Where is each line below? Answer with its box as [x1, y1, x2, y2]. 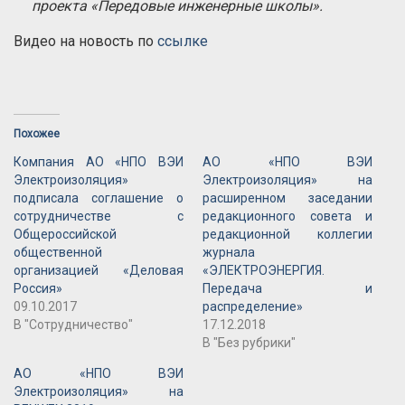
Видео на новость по [14, 33, 157, 51]
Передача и [202, 281, 373, 297]
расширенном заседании [202, 191, 373, 206]
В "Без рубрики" [202, 335, 296, 351]
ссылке [157, 33, 208, 51]
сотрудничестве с [14, 209, 184, 224]
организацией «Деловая [14, 263, 184, 278]
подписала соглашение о [14, 191, 184, 206]
